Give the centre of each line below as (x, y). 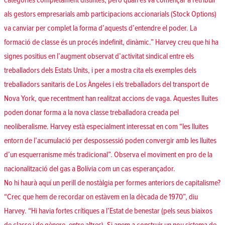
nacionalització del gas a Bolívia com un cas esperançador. (90, 169)
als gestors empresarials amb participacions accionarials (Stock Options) (110, 14)
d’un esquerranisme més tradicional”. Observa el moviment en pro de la (108, 155)
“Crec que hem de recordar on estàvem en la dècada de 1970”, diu (101, 197)
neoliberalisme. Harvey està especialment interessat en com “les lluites (106, 127)
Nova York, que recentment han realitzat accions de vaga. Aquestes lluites (111, 99)
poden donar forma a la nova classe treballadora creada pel (91, 113)
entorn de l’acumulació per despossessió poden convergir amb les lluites (110, 141)
